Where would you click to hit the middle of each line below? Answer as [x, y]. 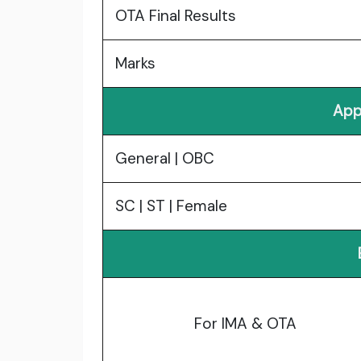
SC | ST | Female [171, 206]
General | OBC [165, 159]
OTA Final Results [176, 16]
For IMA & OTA [245, 324]
